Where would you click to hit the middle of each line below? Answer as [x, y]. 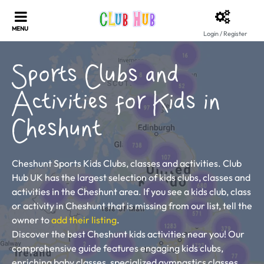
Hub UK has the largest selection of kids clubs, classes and [131, 177]
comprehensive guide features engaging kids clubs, [118, 248]
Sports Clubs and [96, 76]
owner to [32, 220]
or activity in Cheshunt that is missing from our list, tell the [132, 206]
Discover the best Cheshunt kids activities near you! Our [128, 234]
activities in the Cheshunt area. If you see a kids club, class [131, 192]
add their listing [84, 220]
